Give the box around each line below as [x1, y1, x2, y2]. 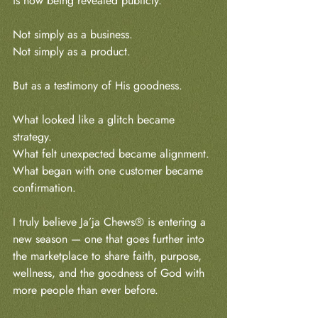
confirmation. [13, 179, 76, 196]
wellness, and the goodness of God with [13, 264, 208, 281]
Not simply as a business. [13, 26, 133, 43]
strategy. [13, 128, 52, 145]
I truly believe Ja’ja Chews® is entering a [13, 213, 209, 230]
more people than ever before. [13, 281, 158, 298]
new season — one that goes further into [13, 230, 208, 247]
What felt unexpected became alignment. [13, 145, 209, 162]
